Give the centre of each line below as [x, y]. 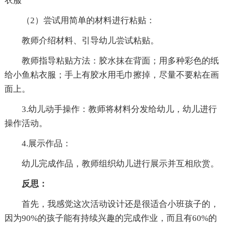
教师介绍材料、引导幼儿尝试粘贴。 [81, 41]
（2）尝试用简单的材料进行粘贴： [79, 21]
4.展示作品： [38, 144]
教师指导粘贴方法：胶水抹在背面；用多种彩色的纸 [111, 61]
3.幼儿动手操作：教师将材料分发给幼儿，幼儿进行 [110, 109]
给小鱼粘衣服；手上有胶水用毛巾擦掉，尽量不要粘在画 [111, 75]
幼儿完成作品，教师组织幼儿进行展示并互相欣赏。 [111, 164]
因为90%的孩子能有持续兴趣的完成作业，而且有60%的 [110, 218]
